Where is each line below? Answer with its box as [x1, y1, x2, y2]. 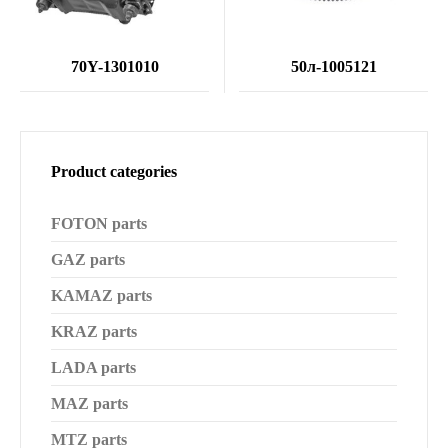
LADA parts [51, 359, 136, 376]
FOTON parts [51, 215, 147, 232]
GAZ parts [51, 251, 125, 268]
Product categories [51, 163, 177, 180]
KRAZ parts [51, 323, 137, 340]
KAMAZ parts [51, 287, 152, 304]
